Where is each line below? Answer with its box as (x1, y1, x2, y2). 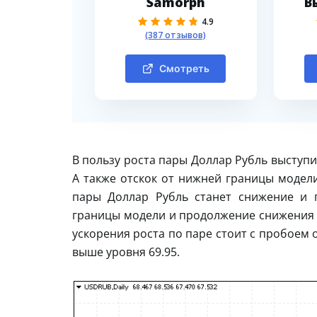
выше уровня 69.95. (72, 243, 180, 260)
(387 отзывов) (145, 28, 207, 41)
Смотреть (158, 62, 209, 74)
